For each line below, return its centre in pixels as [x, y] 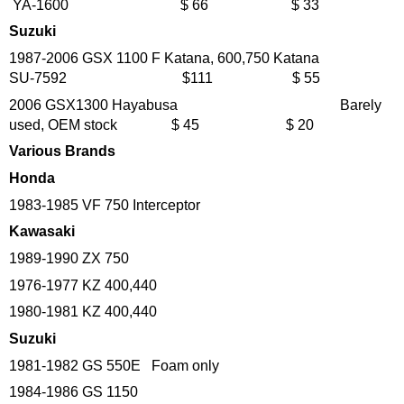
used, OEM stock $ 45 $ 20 [161, 124]
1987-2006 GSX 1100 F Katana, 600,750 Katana [189, 58]
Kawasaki [42, 232]
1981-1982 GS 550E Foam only [114, 365]
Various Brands [62, 151]
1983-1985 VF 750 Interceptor [105, 205]
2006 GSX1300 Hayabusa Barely [195, 105]
